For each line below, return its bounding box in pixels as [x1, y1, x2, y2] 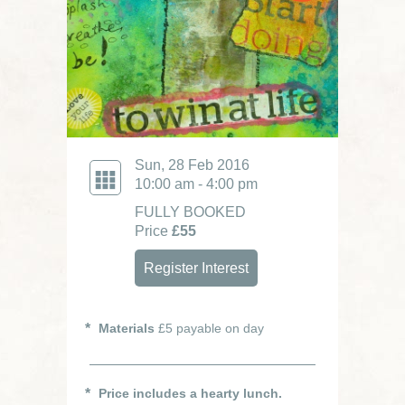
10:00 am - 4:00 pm [135, 176, 258, 192]
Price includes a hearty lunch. [99, 386, 282, 400]
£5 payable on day [155, 321, 264, 335]
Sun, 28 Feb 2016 [135, 157, 250, 173]
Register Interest [144, 260, 249, 276]
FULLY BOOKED [135, 204, 246, 220]
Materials [99, 321, 155, 335]
